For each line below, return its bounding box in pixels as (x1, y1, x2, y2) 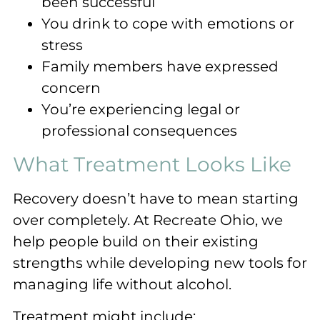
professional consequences (41, 122, 237, 140)
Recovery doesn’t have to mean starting (13, 190, 299, 208)
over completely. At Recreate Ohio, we (13, 211, 283, 229)
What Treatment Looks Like (13, 152, 291, 177)
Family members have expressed (41, 58, 279, 76)
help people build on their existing (13, 233, 259, 251)
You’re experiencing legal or (41, 101, 240, 119)
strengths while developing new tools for (13, 254, 307, 272)
